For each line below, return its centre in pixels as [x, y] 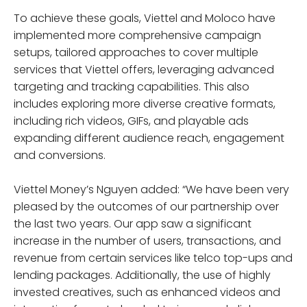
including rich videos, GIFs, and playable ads [131, 121]
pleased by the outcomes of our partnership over [146, 206]
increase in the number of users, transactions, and [147, 241]
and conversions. [60, 155]
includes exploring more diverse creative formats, [145, 103]
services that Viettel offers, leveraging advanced [144, 69]
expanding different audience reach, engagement [149, 138]
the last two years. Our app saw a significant [133, 223]
